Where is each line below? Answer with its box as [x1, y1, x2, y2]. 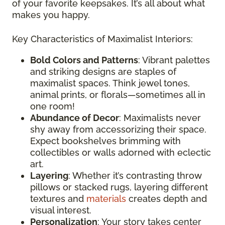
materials [86, 193, 126, 204]
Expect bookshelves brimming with [30, 136, 181, 146]
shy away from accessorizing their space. [30, 124, 206, 135]
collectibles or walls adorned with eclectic [30, 147, 211, 158]
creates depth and [126, 193, 207, 204]
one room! [30, 101, 75, 111]
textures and [30, 193, 86, 204]
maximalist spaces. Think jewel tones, [30, 78, 190, 88]
